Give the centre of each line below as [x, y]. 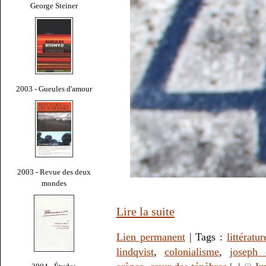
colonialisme [191, 252]
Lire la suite [145, 212]
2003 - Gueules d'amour [54, 88]
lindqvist [135, 252]
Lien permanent [151, 237]
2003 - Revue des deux [54, 172]
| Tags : [206, 237]
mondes [54, 183]
